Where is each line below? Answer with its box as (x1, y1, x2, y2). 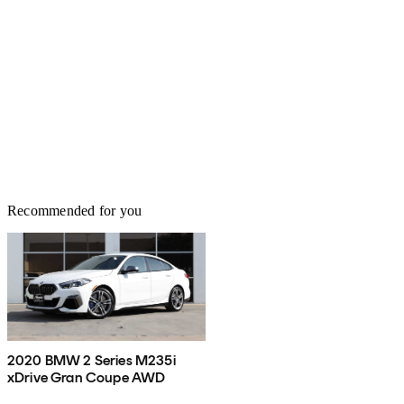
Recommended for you (7, 202, 142, 218)
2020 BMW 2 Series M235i (7, 351, 176, 369)
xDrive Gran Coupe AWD (7, 368, 166, 386)
